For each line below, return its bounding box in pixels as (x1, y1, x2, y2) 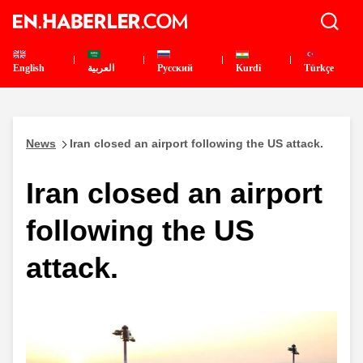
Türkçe (304, 62, 334, 74)
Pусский (157, 62, 194, 74)
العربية (87, 62, 114, 74)
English (13, 62, 45, 74)
